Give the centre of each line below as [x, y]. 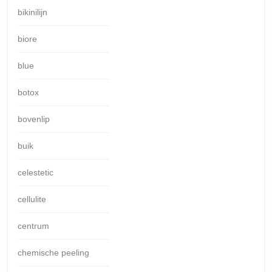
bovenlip [34, 119]
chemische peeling [53, 252]
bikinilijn [32, 12]
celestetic [36, 172]
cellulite [32, 199]
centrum [33, 226]
